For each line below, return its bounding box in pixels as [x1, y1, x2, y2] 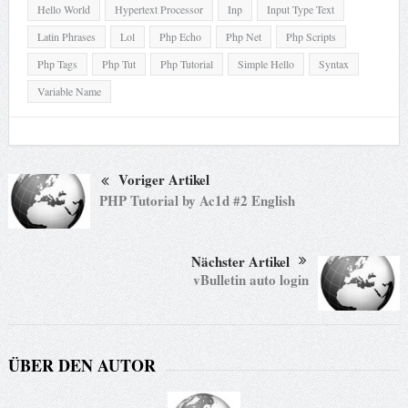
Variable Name [36, 84, 101, 99]
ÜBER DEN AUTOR [7, 353, 156, 378]
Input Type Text [266, 2, 334, 17]
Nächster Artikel [191, 251, 291, 272]
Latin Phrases [36, 29, 96, 45]
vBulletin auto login [193, 270, 310, 291]
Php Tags [36, 56, 77, 72]
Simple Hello [237, 56, 294, 72]
